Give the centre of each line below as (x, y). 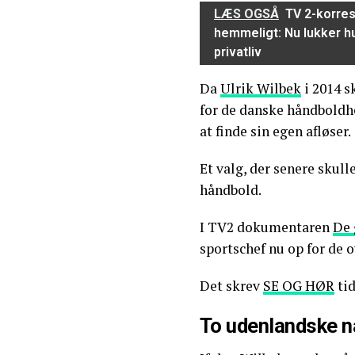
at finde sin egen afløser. (275, 132)
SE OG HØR (299, 286)
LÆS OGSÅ (246, 14)
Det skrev (231, 286)
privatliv (238, 52)
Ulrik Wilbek (261, 89)
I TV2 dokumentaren (266, 227)
